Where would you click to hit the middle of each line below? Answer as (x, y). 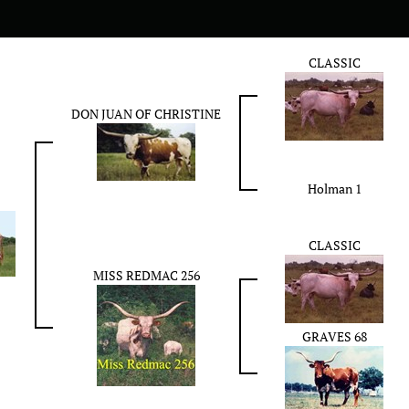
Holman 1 (334, 188)
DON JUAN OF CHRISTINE (146, 113)
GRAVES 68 (334, 336)
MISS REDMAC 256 (146, 275)
